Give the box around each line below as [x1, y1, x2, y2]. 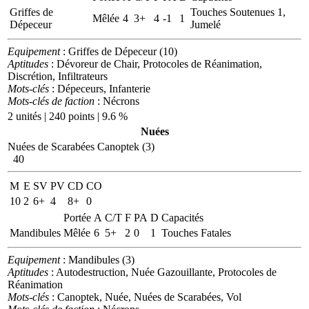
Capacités [161, 211, 203, 223]
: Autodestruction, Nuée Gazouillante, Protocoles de [48, 266, 277, 278]
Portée [63, 211, 91, 223]
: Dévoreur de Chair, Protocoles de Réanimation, [48, 57, 262, 70]
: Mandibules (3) [60, 253, 134, 266]
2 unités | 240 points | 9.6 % [8, 110, 128, 122]
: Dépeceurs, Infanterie [49, 82, 150, 94]
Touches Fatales [161, 226, 231, 239]
